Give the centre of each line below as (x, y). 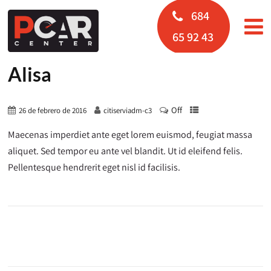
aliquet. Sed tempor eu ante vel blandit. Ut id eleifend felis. (126, 151)
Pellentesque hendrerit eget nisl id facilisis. (94, 167)
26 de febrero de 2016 (53, 110)
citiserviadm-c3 (128, 110)
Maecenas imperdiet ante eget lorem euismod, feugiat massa (130, 135)
